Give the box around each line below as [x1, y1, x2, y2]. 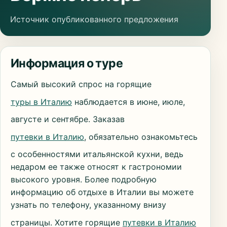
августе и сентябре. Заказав [11, 114, 125, 125]
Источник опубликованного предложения [10, 14, 178, 25]
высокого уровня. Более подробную [11, 174, 157, 185]
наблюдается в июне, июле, [72, 96, 185, 107]
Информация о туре [11, 56, 123, 71]
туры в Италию [11, 96, 72, 107]
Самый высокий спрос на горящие [11, 79, 152, 90]
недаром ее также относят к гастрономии [11, 162, 182, 172]
